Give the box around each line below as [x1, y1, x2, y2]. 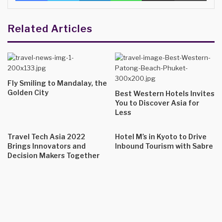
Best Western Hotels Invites [115, 89, 215, 98]
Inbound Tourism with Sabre [115, 142, 213, 151]
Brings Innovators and [7, 142, 86, 151]
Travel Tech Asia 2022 [7, 132, 85, 141]
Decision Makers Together [7, 151, 100, 160]
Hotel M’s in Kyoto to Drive [115, 132, 207, 141]
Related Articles [7, 23, 93, 35]
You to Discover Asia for [115, 99, 199, 108]
